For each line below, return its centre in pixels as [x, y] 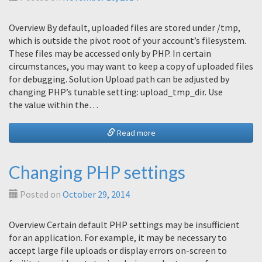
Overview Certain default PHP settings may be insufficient [124, 225]
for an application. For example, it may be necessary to [118, 237]
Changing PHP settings [97, 172]
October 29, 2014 [96, 194]
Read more [135, 133]
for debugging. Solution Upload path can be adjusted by [119, 79]
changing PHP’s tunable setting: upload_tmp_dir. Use [116, 92]
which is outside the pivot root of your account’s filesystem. [127, 40]
